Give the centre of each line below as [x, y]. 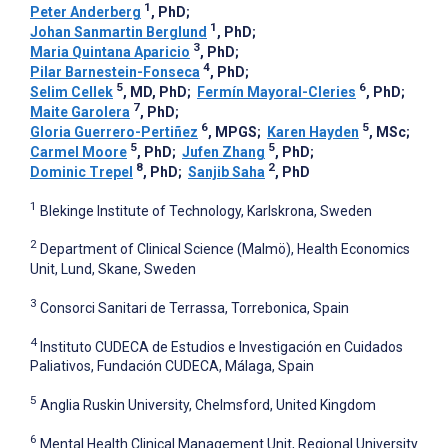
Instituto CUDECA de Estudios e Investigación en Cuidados [221, 346]
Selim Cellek [71, 91]
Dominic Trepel [81, 171]
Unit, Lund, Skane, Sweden [113, 269]
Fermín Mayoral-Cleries [276, 91]
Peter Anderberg [85, 11]
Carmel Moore [78, 151]
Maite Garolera [80, 111]
